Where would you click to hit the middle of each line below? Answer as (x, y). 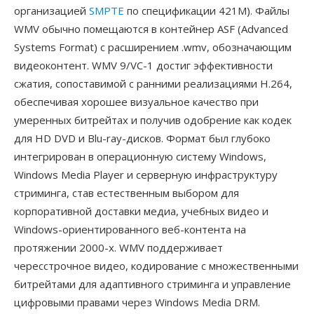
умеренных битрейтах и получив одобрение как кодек (153, 120)
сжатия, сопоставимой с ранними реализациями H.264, (153, 83)
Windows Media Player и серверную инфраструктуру (146, 175)
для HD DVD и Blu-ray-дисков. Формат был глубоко (142, 138)
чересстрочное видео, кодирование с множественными (156, 266)
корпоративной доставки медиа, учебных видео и (141, 211)
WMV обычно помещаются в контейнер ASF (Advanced (151, 29)
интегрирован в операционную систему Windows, (140, 156)
